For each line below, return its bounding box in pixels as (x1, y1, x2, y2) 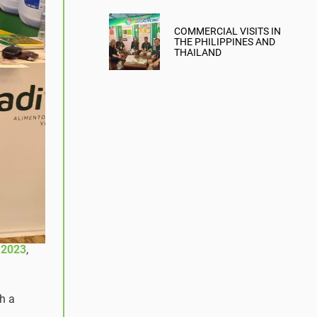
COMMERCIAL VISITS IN (174, 25, 281, 37)
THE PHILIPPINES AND (174, 35, 275, 47)
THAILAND (174, 46, 221, 58)
